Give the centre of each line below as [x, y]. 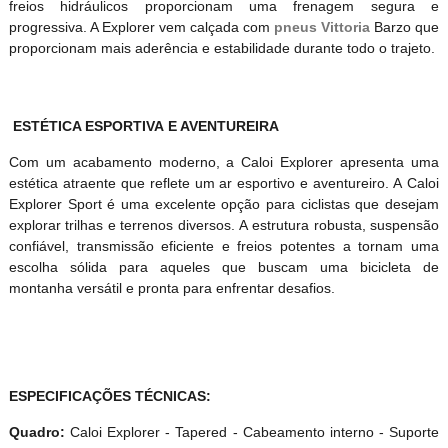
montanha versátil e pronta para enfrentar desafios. [171, 288]
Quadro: [36, 432]
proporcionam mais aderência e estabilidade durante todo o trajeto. [221, 48]
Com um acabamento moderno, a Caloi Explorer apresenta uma [224, 162]
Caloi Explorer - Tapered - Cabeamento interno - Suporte [252, 432]
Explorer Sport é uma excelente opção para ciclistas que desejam [224, 204]
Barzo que [405, 27]
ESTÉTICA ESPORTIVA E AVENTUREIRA [143, 126]
